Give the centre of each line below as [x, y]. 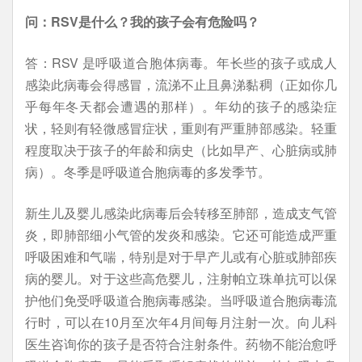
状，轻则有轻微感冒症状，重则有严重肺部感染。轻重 [181, 128]
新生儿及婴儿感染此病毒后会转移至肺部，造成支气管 [181, 213]
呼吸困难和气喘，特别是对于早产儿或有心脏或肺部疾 [181, 257]
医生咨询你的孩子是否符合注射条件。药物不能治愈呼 [181, 344]
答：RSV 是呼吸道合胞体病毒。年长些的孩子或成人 [181, 63]
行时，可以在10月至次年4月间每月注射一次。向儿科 [181, 322]
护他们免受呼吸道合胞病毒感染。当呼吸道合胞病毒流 [181, 300]
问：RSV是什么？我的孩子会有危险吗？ [142, 21]
